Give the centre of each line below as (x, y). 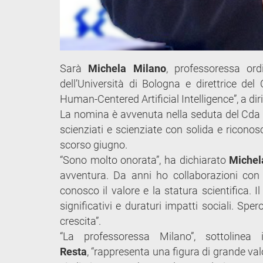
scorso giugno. (94, 144)
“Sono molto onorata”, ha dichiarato (145, 160)
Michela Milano (127, 68)
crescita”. (80, 221)
